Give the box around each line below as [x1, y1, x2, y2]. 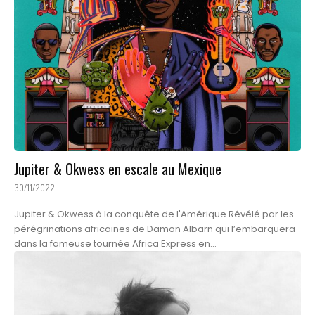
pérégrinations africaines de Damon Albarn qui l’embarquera [14, 221, 295, 236]
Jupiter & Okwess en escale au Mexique [14, 157, 221, 179]
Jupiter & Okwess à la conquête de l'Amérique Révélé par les [14, 207, 229, 221]
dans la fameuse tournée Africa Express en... [14, 236, 217, 250]
